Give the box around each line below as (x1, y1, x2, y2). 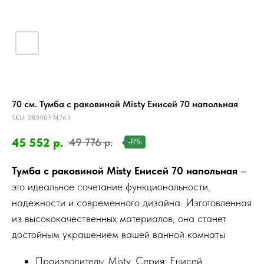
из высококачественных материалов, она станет (12, 212, 226, 225)
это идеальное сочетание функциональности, (12, 180, 210, 193)
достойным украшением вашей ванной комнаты (12, 227, 225, 240)
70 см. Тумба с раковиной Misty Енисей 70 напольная (12, 98, 238, 110)
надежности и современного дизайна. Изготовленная (12, 196, 252, 209)
